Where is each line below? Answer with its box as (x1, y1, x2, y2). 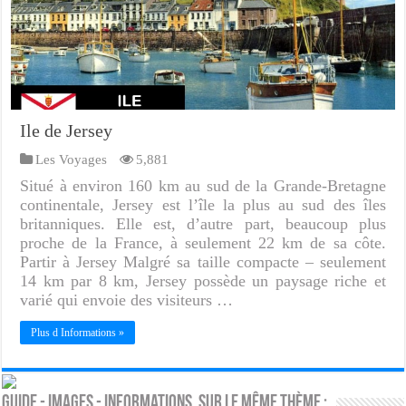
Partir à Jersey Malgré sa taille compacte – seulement (20, 252, 386, 271)
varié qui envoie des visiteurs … (20, 290, 234, 309)
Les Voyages (35, 150, 108, 167)
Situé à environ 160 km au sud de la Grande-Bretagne (20, 176, 386, 195)
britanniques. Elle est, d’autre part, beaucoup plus (20, 214, 386, 233)
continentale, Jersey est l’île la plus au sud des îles (20, 195, 386, 214)
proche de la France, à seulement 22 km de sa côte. (20, 233, 386, 252)
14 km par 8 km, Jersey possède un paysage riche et (20, 271, 386, 290)
